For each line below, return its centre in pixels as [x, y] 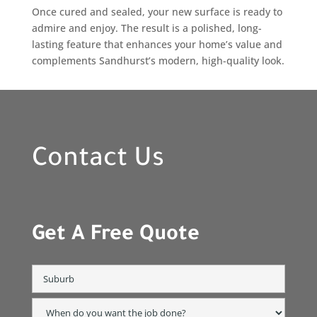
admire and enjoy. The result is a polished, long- [146, 28]
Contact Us [98, 160]
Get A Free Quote [115, 235]
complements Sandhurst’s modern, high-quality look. [158, 60]
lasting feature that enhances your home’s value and [157, 44]
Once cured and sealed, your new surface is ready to [157, 11]
